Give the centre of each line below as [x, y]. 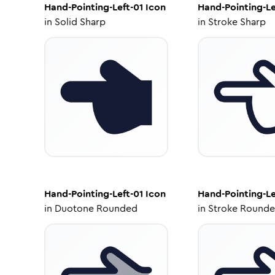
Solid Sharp [80, 22]
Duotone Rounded [96, 208]
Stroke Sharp [237, 22]
